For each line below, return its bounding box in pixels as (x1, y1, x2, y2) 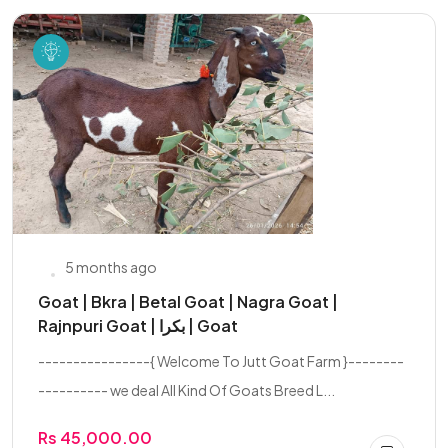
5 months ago (65, 258, 157, 276)
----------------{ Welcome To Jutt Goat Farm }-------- (38, 352, 404, 370)
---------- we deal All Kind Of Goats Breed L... (38, 381, 335, 399)
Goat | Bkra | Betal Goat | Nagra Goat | (38, 291, 338, 312)
